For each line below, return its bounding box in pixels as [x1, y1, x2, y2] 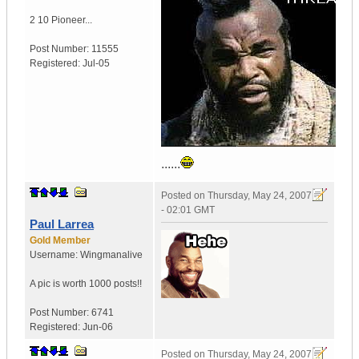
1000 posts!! [89, 278, 142, 290]
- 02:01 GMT [161, 204, 215, 216]
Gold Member [30, 235, 91, 247]
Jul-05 [83, 58, 110, 70]
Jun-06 [83, 321, 113, 333]
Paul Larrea [30, 217, 94, 232]
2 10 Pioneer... [30, 14, 92, 26]
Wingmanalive [80, 249, 143, 261]
